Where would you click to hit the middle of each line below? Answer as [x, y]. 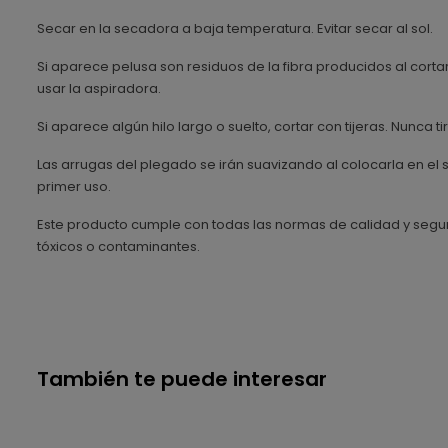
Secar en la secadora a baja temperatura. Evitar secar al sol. [235, 28]
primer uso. [74, 186]
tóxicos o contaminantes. [118, 246]
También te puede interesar [182, 378]
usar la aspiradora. [99, 88]
